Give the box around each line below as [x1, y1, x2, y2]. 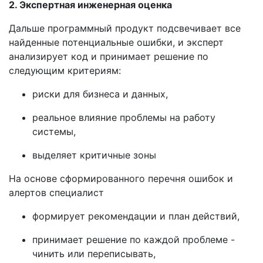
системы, [32, 126, 76, 137]
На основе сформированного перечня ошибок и [9, 173, 233, 184]
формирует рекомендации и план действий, [32, 210, 240, 222]
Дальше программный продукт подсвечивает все [9, 22, 241, 34]
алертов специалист [9, 187, 107, 198]
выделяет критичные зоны [32, 149, 156, 161]
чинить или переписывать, [32, 248, 156, 259]
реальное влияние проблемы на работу [32, 112, 215, 123]
